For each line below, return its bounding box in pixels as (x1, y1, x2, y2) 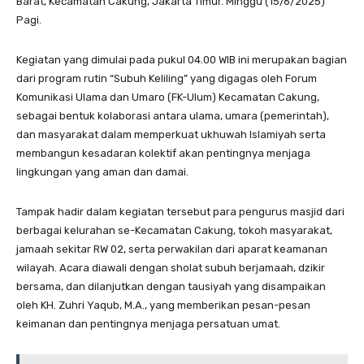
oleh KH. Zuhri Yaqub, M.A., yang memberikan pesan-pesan (16, 299, 310, 312)
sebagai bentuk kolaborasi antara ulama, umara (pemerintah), (16, 110, 329, 123)
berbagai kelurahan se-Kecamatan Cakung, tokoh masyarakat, (16, 224, 332, 237)
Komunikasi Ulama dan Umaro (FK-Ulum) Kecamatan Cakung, (16, 91, 319, 104)
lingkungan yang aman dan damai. (16, 166, 188, 179)
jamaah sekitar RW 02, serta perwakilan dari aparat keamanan (16, 243, 327, 256)
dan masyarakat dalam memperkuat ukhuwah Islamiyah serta (16, 128, 326, 141)
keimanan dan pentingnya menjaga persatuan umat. (16, 318, 280, 331)
